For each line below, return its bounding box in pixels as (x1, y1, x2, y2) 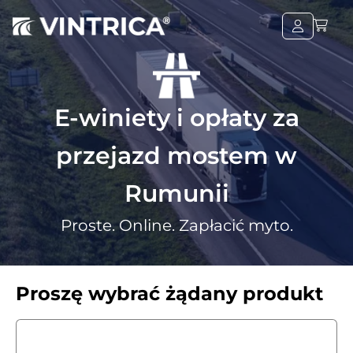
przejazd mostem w (56, 141, 297, 170)
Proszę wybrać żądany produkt (16, 282, 323, 305)
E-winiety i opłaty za (54, 103, 299, 132)
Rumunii (124, 179, 229, 208)
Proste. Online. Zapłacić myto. (60, 216, 293, 235)
